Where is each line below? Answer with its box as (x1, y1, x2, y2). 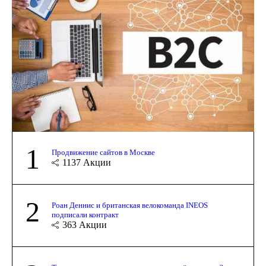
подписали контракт (52, 210, 119, 219)
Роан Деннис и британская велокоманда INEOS (52, 200, 208, 210)
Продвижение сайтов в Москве (52, 147, 155, 157)
